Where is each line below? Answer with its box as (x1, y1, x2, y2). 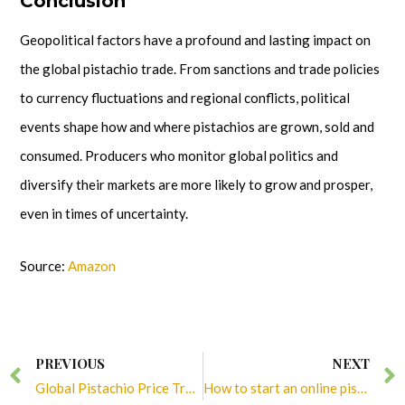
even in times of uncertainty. (20, 205, 188, 222)
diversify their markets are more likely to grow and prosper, (20, 176, 372, 193)
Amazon (68, 258, 116, 275)
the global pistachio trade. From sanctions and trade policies (20, 61, 380, 78)
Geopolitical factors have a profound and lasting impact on (20, 32, 371, 49)
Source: (20, 258, 68, 275)
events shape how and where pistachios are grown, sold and (20, 118, 374, 136)
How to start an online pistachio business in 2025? (356, 379, 367, 396)
